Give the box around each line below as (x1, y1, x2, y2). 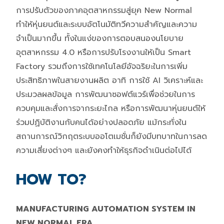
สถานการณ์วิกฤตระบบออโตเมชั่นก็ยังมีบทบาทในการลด (16, 130, 207, 142)
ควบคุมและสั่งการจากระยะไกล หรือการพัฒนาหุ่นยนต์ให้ (16, 102, 205, 114)
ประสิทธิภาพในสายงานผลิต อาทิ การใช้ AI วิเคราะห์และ (16, 74, 203, 86)
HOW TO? (16, 167, 91, 191)
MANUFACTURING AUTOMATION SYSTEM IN (16, 202, 195, 215)
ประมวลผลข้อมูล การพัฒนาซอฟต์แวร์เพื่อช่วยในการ (16, 88, 195, 100)
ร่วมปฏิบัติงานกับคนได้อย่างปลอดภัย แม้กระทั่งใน (16, 116, 186, 128)
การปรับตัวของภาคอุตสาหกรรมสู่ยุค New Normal (16, 4, 192, 16)
